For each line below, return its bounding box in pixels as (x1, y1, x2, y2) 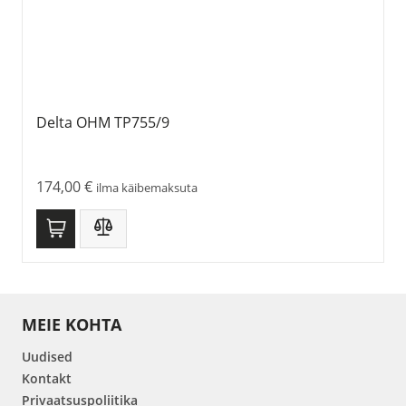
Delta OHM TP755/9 (36, 112, 169, 133)
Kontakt (22, 369, 72, 387)
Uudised (22, 347, 72, 365)
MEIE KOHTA (22, 313, 121, 335)
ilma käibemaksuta (96, 179, 198, 196)
